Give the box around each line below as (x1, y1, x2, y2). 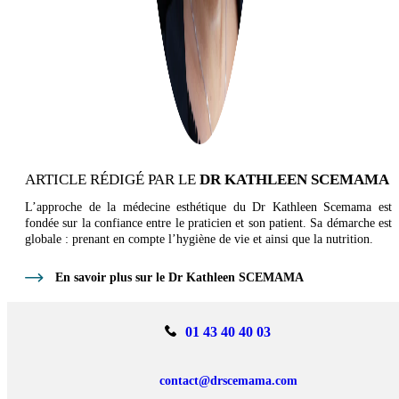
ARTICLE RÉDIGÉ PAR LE (25, 170, 199, 188)
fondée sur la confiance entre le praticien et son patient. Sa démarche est (25, 216, 392, 230)
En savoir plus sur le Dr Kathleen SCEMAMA (55, 270, 304, 284)
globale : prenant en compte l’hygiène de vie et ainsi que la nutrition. (25, 232, 373, 246)
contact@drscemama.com (159, 373, 297, 387)
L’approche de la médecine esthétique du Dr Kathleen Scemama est (25, 199, 392, 214)
